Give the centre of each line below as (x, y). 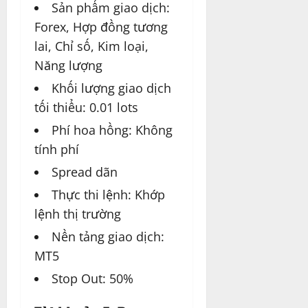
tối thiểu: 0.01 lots (86, 108)
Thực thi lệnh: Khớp (108, 195)
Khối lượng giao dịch (111, 88)
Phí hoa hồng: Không (112, 130)
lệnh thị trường (78, 214)
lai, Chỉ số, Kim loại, (91, 46)
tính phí (57, 150)
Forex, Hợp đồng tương (101, 27)
